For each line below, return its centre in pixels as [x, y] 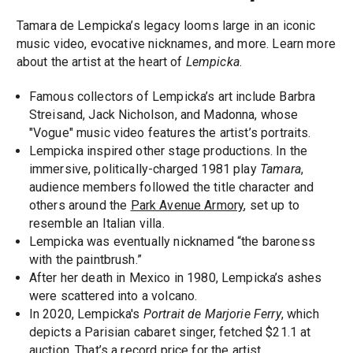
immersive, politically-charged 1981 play [144, 169]
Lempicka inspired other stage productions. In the [168, 151]
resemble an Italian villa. [97, 224]
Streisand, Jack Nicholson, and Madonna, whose [163, 115]
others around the [80, 206]
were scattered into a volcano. [113, 296]
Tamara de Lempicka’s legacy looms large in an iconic [166, 26]
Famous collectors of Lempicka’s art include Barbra [172, 97]
